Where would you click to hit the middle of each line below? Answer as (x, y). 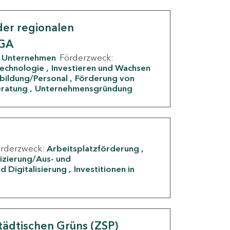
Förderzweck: (87, 58)
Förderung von (105, 78)
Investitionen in (104, 169)
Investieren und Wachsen (101, 68)
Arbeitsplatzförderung (93, 149)
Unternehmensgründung (84, 89)
